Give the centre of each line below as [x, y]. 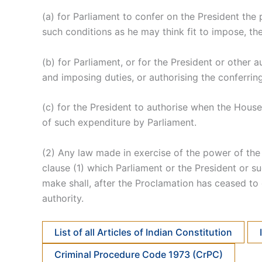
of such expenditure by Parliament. [119, 123]
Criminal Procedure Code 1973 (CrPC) [139, 254]
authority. [63, 198]
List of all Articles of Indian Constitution [143, 232]
